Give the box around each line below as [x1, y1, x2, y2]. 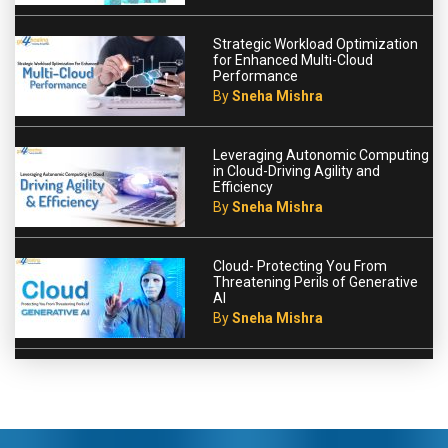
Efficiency [213, 178, 273, 195]
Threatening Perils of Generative [213, 273, 418, 290]
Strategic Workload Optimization [213, 35, 418, 52]
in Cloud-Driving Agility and [213, 162, 380, 179]
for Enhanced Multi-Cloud [213, 51, 373, 68]
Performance [213, 67, 298, 84]
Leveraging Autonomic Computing [213, 146, 429, 163]
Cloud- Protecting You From [213, 257, 387, 274]
